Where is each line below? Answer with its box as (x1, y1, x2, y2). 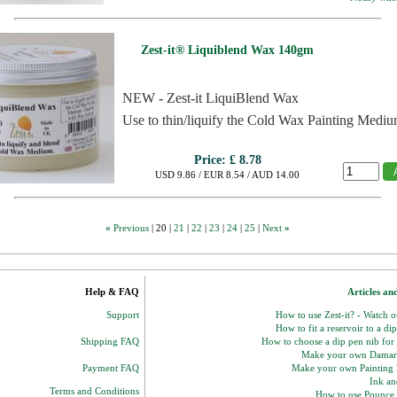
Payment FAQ (82, 362, 139, 373)
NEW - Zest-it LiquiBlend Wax (122, 90, 299, 105)
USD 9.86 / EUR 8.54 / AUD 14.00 (155, 169, 300, 180)
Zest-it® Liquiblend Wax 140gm (141, 43, 314, 57)
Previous (113, 222, 149, 233)
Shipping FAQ (81, 336, 139, 346)
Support (106, 309, 139, 320)
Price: (193, 153, 226, 167)
